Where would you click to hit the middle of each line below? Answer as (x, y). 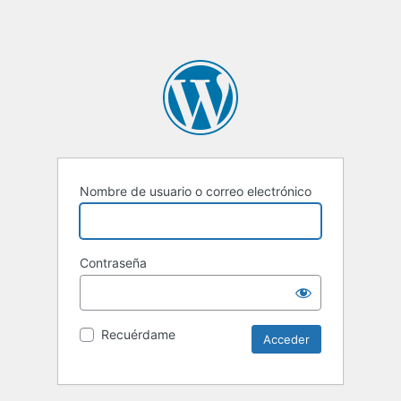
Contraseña (113, 263)
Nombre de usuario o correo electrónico (196, 192)
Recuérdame (138, 335)
